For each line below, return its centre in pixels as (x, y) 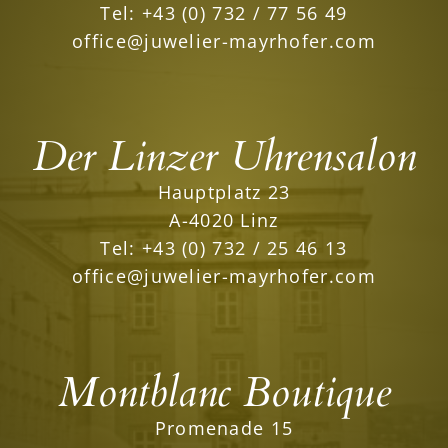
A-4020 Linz (224, 220)
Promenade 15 (224, 427)
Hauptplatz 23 (224, 192)
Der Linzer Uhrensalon (224, 157)
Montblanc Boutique (224, 392)
